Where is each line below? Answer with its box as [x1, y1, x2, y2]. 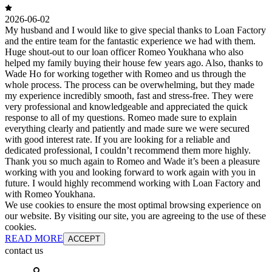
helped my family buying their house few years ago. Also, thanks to [5, 57, 263, 68]
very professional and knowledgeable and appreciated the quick [5, 101, 248, 112]
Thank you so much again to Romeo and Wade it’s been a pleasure [5, 155, 260, 166]
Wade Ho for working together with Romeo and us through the [5, 68, 246, 79]
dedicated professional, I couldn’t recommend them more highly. [5, 144, 251, 155]
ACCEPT [68, 234, 100, 243]
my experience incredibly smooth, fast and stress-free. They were [5, 90, 253, 101]
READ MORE [5, 233, 63, 243]
